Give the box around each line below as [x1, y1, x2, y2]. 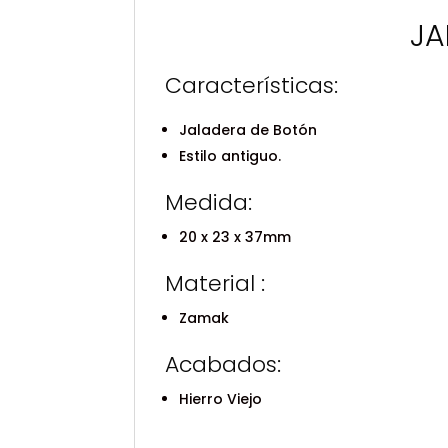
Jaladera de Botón [179, 120, 318, 140]
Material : [165, 268, 266, 299]
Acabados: [165, 349, 282, 380]
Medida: [165, 187, 253, 218]
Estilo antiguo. [179, 146, 282, 166]
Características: [165, 70, 339, 101]
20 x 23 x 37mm [179, 227, 292, 247]
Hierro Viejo [179, 389, 263, 409]
